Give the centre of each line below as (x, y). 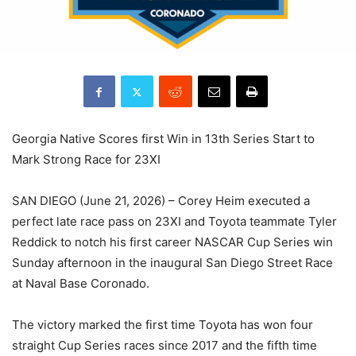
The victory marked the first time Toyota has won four (163, 325)
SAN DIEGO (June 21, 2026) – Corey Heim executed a (161, 201)
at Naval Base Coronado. (81, 284)
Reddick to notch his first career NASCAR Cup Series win (172, 242)
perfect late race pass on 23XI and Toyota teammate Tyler (174, 222)
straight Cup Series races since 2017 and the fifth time (164, 346)
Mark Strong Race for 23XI (86, 160)
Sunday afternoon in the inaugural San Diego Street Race (172, 263)
